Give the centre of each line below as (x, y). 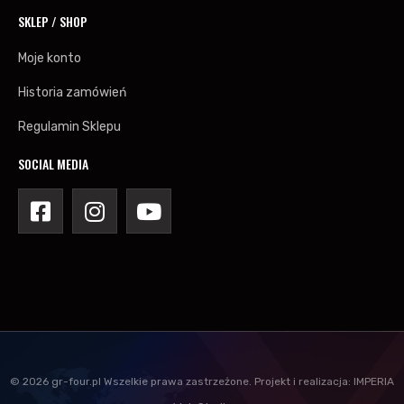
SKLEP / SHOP (53, 22)
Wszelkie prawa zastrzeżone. (179, 382)
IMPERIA (374, 382)
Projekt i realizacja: (303, 382)
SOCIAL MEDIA (53, 164)
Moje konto (50, 59)
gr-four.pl (78, 382)
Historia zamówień (72, 93)
